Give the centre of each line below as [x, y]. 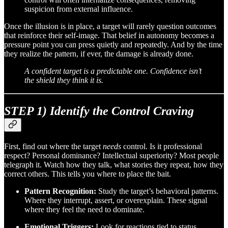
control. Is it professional [162, 146]
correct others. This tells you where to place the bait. [88, 174]
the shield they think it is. [64, 80]
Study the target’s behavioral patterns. [157, 191]
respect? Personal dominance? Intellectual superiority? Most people [111, 155]
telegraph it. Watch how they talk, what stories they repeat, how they [114, 164]
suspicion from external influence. [79, 9]
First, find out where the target [53, 146]
